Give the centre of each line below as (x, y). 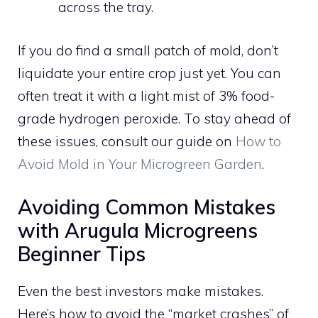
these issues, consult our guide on (127, 141)
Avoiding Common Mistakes (147, 207)
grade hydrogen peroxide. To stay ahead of (154, 118)
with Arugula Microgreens (138, 231)
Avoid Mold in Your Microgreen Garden (140, 164)
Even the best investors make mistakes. (141, 291)
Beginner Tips (82, 254)
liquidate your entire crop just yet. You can (149, 73)
